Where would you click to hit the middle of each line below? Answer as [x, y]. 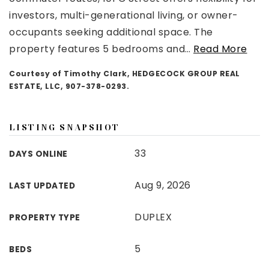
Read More [220, 49]
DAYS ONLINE [38, 154]
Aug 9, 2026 [163, 185]
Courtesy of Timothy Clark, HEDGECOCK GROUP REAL [125, 74]
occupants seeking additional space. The [111, 32]
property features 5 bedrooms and [97, 49]
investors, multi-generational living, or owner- [124, 15]
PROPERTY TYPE [45, 218]
